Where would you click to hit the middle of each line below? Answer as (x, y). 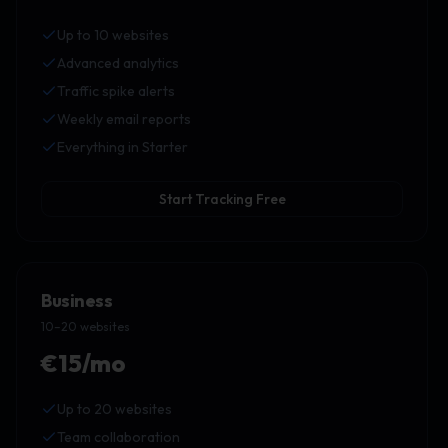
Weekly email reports (124, 119)
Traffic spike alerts (116, 91)
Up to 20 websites (114, 409)
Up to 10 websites (113, 35)
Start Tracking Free (222, 199)
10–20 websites (85, 326)
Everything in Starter (122, 147)
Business (77, 300)
